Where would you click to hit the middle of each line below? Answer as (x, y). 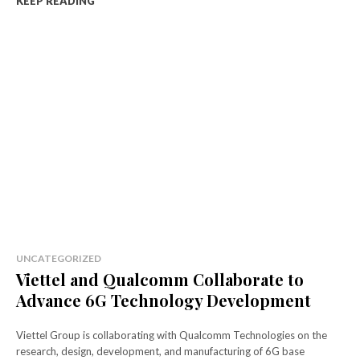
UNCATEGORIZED (59, 258)
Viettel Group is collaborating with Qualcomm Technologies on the (172, 335)
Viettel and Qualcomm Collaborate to (160, 279)
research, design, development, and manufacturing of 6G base (160, 351)
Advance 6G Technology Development (164, 300)
